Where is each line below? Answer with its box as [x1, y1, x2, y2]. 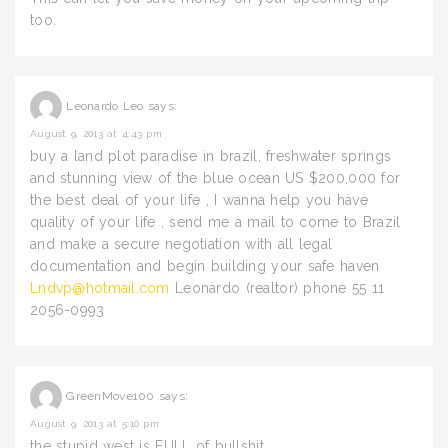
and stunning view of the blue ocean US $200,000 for [30, 170, 401, 186]
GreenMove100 [66, 389, 155, 404]
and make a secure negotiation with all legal [30, 236, 333, 252]
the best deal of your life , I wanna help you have [30, 192, 368, 208]
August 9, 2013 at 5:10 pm [30, 418, 159, 429]
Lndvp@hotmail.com [30, 280, 170, 296]
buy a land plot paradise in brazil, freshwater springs [30, 148, 392, 164]
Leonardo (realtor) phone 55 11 [169, 280, 385, 296]
